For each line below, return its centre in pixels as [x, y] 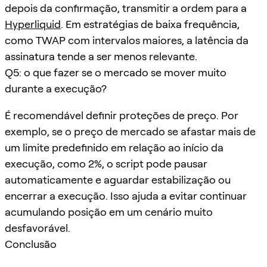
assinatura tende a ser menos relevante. [101, 56]
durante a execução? [56, 88]
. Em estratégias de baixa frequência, [150, 24]
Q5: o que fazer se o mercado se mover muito [116, 72]
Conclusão [31, 244]
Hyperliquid [33, 24]
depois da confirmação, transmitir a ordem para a [126, 8]
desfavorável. [38, 228]
